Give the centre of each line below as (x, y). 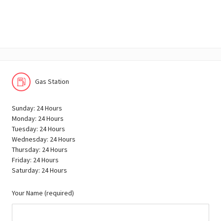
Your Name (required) (43, 193)
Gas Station (52, 82)
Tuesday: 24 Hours (38, 129)
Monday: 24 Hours (38, 118)
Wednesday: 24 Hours (44, 139)
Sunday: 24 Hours (37, 108)
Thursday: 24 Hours (40, 149)
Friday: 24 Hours (35, 160)
